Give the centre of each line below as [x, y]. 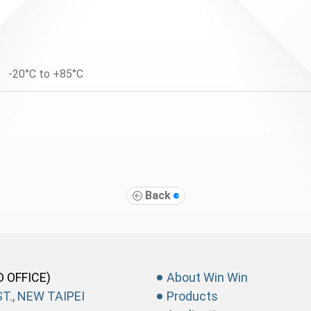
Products [192, 296]
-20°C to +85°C [46, 74]
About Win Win [207, 278]
